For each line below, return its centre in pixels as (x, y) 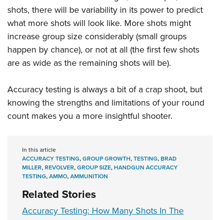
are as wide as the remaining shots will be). (89, 62)
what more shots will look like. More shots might (99, 23)
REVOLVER (59, 167)
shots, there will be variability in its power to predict (105, 9)
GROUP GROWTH (107, 158)
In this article (39, 149)
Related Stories (59, 194)
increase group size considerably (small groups (97, 36)
